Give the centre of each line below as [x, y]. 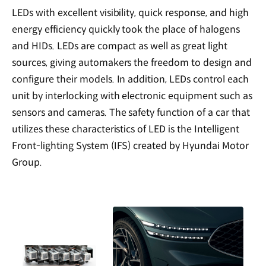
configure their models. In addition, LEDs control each [130, 80]
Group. [27, 163]
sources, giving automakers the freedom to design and [132, 63]
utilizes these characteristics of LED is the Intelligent [126, 129]
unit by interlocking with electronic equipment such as [132, 96]
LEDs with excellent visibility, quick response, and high [130, 13]
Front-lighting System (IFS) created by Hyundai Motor [130, 146]
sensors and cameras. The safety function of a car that [131, 113]
